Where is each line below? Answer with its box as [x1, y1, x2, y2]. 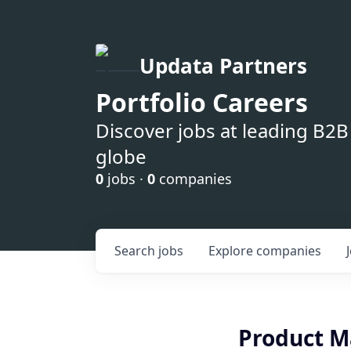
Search [114, 242, 158, 259]
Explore [208, 242, 256, 259]
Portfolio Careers [96, 85, 308, 119]
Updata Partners [139, 52, 307, 80]
